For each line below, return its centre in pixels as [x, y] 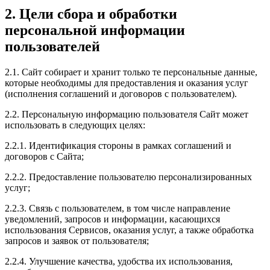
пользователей [52, 46]
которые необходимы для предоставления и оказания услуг [127, 83]
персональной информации [95, 30]
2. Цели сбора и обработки [91, 14]
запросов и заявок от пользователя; [77, 240]
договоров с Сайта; [44, 156]
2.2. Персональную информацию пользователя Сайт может [127, 114]
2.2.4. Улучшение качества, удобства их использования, [119, 261]
